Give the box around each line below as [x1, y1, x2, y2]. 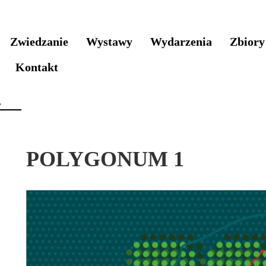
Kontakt [15, 61, 58, 74]
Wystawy [86, 35, 132, 48]
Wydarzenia [150, 35, 212, 48]
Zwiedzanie [10, 35, 68, 48]
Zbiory [230, 35, 265, 48]
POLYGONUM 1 [26, 147, 184, 171]
